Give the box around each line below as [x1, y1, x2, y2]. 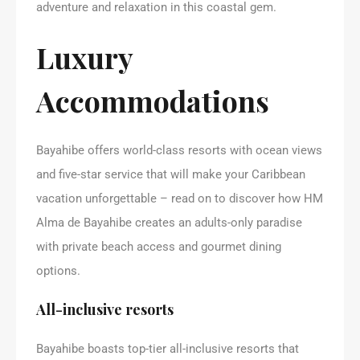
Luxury [36, 37, 133, 76]
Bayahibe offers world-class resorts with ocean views [36, 142, 322, 157]
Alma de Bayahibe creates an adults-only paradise [36, 215, 302, 230]
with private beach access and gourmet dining [36, 239, 281, 254]
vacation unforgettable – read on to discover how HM [36, 190, 323, 206]
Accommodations [36, 80, 269, 120]
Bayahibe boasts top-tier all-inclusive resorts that [36, 341, 299, 356]
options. [36, 263, 80, 278]
